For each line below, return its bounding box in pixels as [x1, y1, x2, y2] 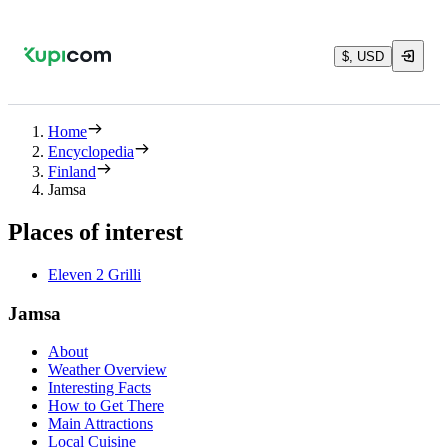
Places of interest [8, 218, 183, 245]
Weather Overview [48, 361, 167, 379]
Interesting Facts [48, 379, 151, 397]
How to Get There [48, 397, 164, 415]
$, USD [342, 48, 384, 64]
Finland [48, 163, 96, 180]
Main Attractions [48, 415, 153, 433]
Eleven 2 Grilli [48, 265, 141, 283]
